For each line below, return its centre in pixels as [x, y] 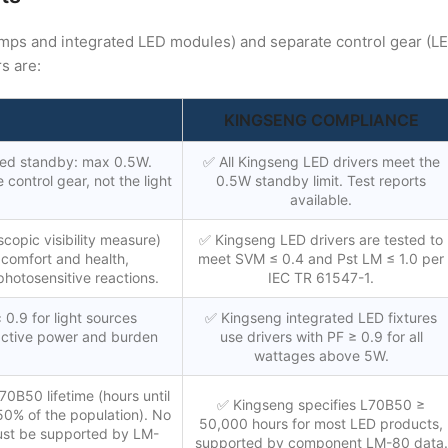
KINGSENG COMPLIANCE [321, 120]
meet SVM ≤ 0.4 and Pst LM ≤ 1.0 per [321, 259]
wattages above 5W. [321, 356]
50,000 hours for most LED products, [321, 424]
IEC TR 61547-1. [321, 278]
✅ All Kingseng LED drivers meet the [321, 162]
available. [321, 200]
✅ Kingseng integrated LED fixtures [321, 318]
